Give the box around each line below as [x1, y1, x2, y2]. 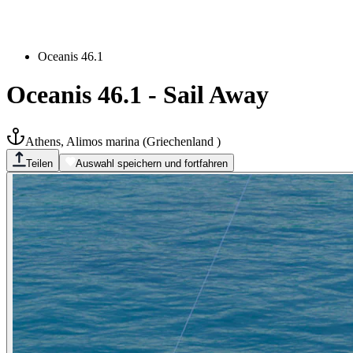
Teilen [26, 157, 53, 169]
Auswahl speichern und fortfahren [76, 157, 229, 169]
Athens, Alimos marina [25, 134, 139, 148]
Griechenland [147, 134, 217, 148]
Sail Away [163, 80, 269, 110]
